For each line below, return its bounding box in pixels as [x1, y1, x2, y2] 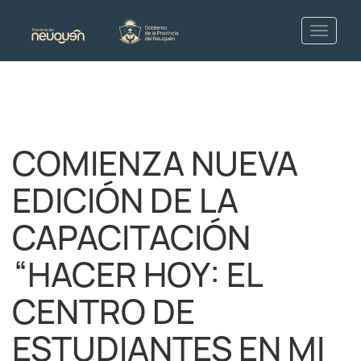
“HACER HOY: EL [12, 252, 262, 297]
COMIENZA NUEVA [12, 141, 298, 186]
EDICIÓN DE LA [12, 178, 239, 223]
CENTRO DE [12, 289, 195, 334]
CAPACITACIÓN [12, 215, 251, 260]
